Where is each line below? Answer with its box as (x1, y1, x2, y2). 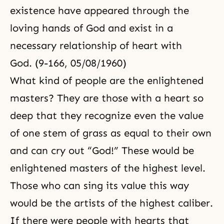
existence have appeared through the (10, 4, 189, 16)
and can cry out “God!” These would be (10, 144, 194, 156)
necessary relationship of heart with (10, 39, 182, 51)
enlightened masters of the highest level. (10, 162, 205, 174)
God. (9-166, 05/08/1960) (10, 57, 126, 69)
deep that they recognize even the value (10, 109, 203, 121)
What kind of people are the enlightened (10, 74, 203, 86)
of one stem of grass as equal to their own (10, 127, 211, 139)
